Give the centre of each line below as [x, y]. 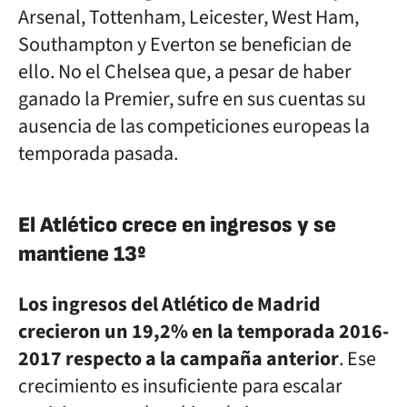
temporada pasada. [98, 154]
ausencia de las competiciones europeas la [194, 126]
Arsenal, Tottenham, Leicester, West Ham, [189, 17]
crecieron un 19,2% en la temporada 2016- [203, 332]
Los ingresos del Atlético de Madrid [169, 304]
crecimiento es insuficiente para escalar [180, 386]
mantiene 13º [82, 254]
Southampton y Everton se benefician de [185, 45]
